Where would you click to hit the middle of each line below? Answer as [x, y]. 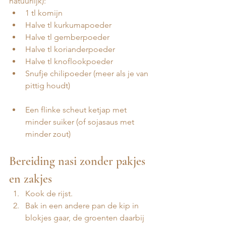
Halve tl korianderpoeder [70, 49]
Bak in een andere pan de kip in [83, 206]
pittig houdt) [48, 86]
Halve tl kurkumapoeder [68, 25]
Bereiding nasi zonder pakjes [79, 161]
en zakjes [31, 179]
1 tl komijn [44, 13]
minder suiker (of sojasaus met [81, 122]
